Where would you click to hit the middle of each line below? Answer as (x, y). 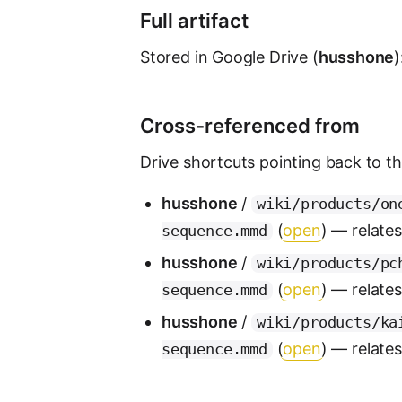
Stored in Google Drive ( (229, 57)
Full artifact (194, 21)
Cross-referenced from (250, 126)
